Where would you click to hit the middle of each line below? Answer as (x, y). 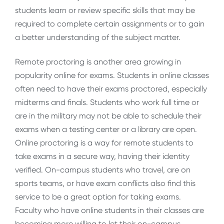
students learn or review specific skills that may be (105, 10)
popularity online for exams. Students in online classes (112, 75)
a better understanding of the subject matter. (98, 37)
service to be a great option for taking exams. (98, 197)
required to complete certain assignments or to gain (110, 24)
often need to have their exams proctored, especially (111, 89)
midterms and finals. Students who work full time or (107, 102)
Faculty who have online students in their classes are (109, 210)
